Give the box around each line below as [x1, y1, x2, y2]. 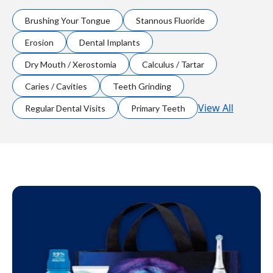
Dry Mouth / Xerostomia [25, 58, 116, 69]
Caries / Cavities [25, 80, 87, 91]
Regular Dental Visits [25, 102, 105, 113]
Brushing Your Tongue [25, 15, 110, 26]
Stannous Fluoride [136, 15, 205, 26]
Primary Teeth [131, 102, 185, 113]
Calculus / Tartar [142, 58, 204, 69]
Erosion [25, 37, 54, 48]
